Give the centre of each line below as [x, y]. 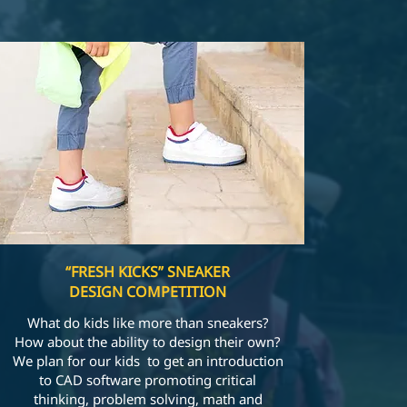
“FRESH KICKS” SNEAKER [148, 272]
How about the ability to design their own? [148, 342]
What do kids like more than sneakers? [148, 323]
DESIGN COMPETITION [148, 292]
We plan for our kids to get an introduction [148, 361]
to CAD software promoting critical [148, 380]
